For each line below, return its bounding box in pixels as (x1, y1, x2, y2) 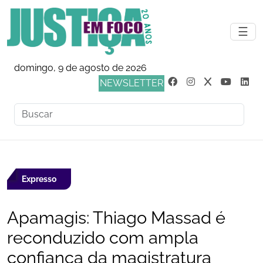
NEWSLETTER (100, 77, 163, 89)
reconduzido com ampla (7, 228, 198, 248)
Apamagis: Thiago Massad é (7, 208, 225, 228)
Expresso (22, 174, 56, 184)
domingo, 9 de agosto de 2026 (14, 62, 147, 73)
